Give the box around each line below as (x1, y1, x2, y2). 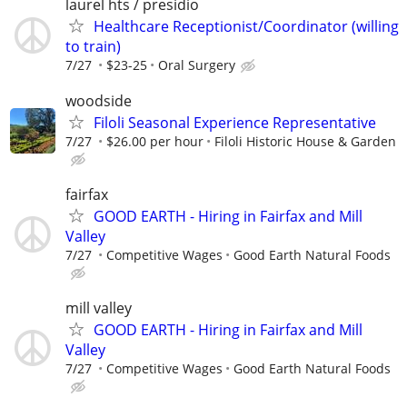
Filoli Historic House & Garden (214, 132, 396, 150)
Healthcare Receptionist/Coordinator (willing (94, 15, 399, 36)
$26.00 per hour (106, 132, 203, 150)
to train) (65, 35, 121, 56)
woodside (65, 90, 132, 111)
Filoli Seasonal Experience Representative (94, 112, 376, 133)
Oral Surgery (158, 55, 235, 74)
